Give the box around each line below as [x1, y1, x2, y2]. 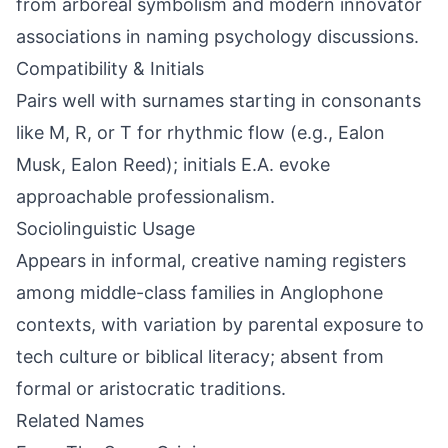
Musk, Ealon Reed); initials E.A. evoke [16, 154, 330, 175]
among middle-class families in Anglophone [16, 282, 383, 303]
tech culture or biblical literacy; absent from [16, 346, 384, 367]
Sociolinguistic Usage [16, 218, 195, 239]
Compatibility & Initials [16, 58, 204, 79]
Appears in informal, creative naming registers [16, 250, 406, 271]
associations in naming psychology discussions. [16, 26, 419, 47]
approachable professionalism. [16, 186, 275, 207]
